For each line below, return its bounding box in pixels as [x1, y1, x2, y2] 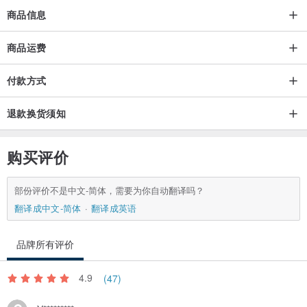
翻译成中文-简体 [14, 201, 82, 214]
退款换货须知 [7, 106, 66, 120]
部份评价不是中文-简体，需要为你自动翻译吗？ [14, 183, 204, 197]
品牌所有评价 [16, 236, 74, 251]
